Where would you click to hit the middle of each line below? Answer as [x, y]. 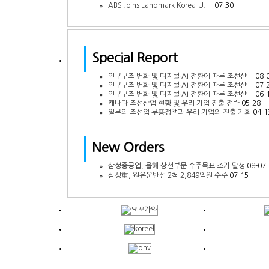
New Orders [128, 147]
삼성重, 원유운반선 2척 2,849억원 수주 [168, 175]
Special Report [135, 57]
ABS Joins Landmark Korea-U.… [160, 5]
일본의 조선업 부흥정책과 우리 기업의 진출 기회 [180, 112]
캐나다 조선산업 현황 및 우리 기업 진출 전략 [174, 103]
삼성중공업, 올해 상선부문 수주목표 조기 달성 [177, 165]
